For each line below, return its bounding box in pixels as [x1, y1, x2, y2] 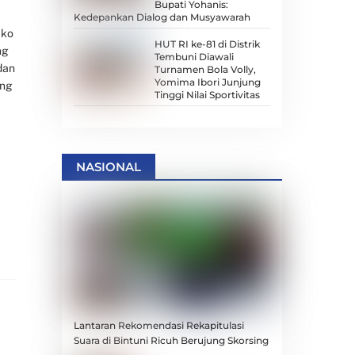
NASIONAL [75, 158, 141, 174]
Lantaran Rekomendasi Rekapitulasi [73, 319, 244, 331]
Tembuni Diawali [154, 50, 234, 63]
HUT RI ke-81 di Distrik [154, 37, 260, 50]
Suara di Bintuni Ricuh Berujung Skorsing [73, 334, 269, 346]
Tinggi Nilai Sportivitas [154, 88, 260, 101]
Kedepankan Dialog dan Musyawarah [73, 10, 250, 23]
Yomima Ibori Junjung [154, 75, 261, 88]
